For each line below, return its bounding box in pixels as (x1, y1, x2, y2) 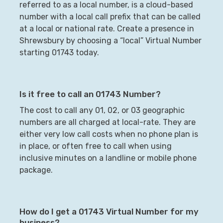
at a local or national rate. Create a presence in (19, 23, 194, 33)
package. (19, 165, 53, 175)
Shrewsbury (19, 35, 64, 45)
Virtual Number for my (104, 206, 199, 217)
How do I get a (19, 206, 79, 217)
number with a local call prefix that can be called (19, 11, 201, 21)
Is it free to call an (19, 89, 96, 99)
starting (19, 47, 52, 57)
